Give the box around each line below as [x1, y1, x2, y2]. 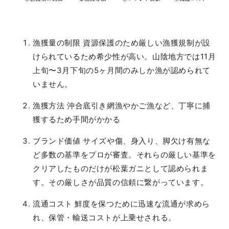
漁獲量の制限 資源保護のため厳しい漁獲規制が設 [33, 37, 211, 48]
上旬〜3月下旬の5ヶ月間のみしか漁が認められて [33, 65, 211, 75]
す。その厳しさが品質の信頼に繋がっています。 [33, 177, 209, 187]
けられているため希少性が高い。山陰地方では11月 [33, 51, 216, 61]
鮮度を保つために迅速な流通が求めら [74, 198, 210, 209]
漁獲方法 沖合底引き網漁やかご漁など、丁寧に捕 [33, 100, 211, 110]
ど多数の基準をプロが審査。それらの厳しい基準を [33, 149, 216, 159]
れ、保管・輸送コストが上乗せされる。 [33, 212, 176, 222]
